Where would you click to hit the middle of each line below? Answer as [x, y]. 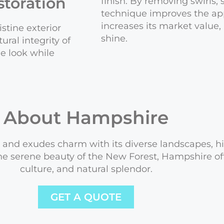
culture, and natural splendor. [86, 169]
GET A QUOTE [86, 197]
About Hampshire [86, 117]
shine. [114, 38]
